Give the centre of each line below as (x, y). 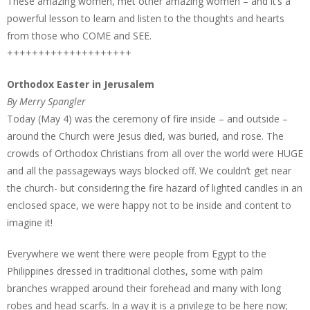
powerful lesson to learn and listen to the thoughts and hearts (146, 18)
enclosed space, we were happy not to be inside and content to (149, 205)
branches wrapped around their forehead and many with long (144, 288)
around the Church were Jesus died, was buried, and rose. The (145, 136)
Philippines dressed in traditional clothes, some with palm (135, 271)
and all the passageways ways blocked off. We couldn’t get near (149, 171)
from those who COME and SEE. (79, 36)
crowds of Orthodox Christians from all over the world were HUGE (155, 153)
